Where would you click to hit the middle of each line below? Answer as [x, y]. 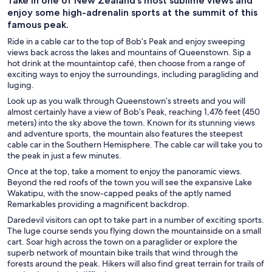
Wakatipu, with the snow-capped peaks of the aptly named [119, 193]
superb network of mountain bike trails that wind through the [123, 253]
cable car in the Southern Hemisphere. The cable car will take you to [135, 145]
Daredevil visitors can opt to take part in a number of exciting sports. [136, 220]
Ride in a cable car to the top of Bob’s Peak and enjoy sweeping [126, 42]
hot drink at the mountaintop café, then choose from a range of [126, 63]
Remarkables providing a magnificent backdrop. [98, 204]
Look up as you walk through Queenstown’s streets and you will [126, 101]
